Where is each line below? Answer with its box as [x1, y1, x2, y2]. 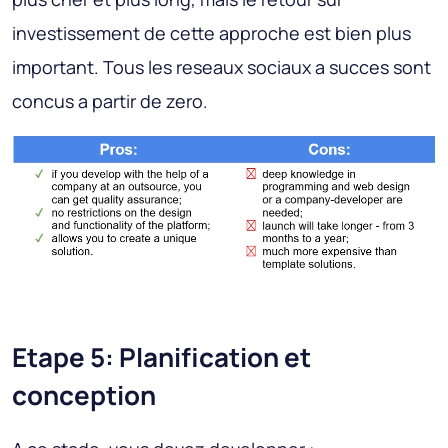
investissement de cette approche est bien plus [12, 21, 411, 46]
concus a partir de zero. [12, 89, 208, 114]
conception [12, 377, 156, 414]
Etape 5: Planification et [12, 339, 311, 376]
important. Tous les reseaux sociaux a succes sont [12, 55, 431, 80]
